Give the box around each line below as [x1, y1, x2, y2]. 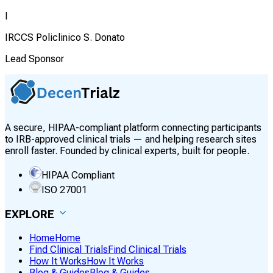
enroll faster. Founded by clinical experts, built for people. [5, 145, 249, 157]
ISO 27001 [41, 184, 87, 196]
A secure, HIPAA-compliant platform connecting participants [5, 122, 261, 134]
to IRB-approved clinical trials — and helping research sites [5, 133, 257, 146]
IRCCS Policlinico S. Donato [5, 32, 125, 44]
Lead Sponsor [5, 53, 64, 65]
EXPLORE [5, 207, 54, 221]
